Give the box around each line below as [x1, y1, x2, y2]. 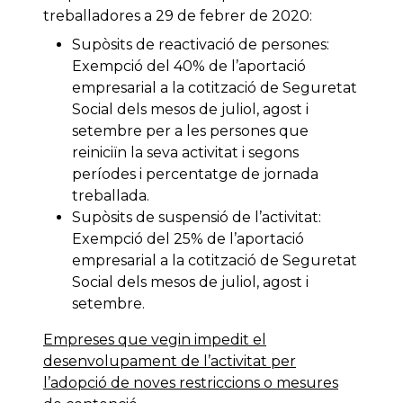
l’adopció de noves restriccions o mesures [43, 374, 338, 392]
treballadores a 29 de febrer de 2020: [43, 7, 312, 25]
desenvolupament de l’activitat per [43, 353, 296, 371]
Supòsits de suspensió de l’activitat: [72, 209, 321, 227]
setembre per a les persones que [72, 122, 309, 140]
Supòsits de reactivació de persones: [72, 36, 329, 54]
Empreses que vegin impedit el [43, 331, 266, 349]
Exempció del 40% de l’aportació [72, 58, 306, 76]
